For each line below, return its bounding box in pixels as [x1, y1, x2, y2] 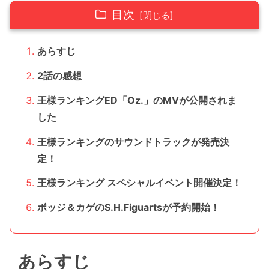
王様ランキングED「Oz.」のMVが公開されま [37, 94, 237, 106]
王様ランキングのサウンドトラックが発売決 [37, 135, 229, 148]
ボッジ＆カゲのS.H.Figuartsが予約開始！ [37, 201, 220, 214]
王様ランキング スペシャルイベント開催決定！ [37, 177, 241, 189]
